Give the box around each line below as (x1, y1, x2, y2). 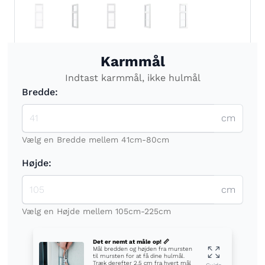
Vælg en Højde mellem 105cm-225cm (22, 204, 171, 214)
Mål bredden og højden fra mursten (93, 243, 193, 250)
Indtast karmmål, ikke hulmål (64, 70, 201, 82)
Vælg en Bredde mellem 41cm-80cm (22, 133, 169, 143)
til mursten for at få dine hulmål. (93, 250, 185, 257)
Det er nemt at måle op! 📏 (93, 236, 170, 243)
